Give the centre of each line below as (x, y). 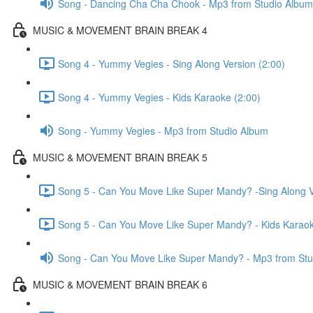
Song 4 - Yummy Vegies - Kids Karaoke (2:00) (159, 97)
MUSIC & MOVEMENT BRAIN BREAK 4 (120, 30)
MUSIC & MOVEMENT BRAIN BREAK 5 (120, 157)
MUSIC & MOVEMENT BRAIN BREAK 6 (120, 284)
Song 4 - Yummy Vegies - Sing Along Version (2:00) (172, 63)
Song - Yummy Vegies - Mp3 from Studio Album (163, 130)
